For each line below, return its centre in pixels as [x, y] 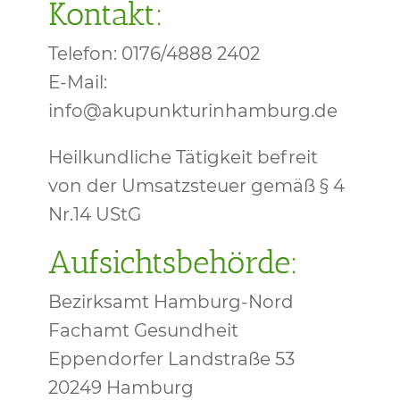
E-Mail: [77, 82]
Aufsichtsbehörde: [173, 262]
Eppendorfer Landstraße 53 [171, 359]
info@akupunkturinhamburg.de [192, 111]
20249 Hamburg [121, 387]
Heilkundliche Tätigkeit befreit [183, 157]
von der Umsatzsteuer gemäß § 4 [196, 186]
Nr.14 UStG [94, 214]
